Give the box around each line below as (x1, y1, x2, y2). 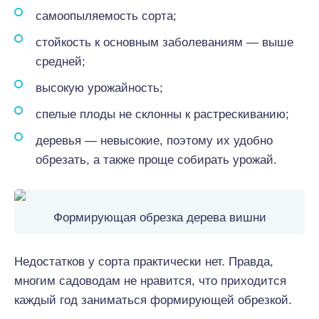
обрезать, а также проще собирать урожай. (36, 153, 277, 167)
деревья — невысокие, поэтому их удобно (36, 134, 273, 147)
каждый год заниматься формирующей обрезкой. (14, 293, 292, 307)
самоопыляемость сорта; (36, 9, 177, 23)
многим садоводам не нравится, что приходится (14, 274, 286, 288)
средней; (36, 55, 85, 68)
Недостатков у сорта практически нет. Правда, (14, 255, 273, 268)
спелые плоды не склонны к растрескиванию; (36, 108, 289, 121)
